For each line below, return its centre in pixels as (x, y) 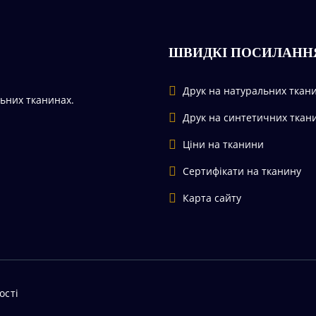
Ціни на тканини (223, 145)
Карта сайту (212, 198)
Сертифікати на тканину (242, 171)
